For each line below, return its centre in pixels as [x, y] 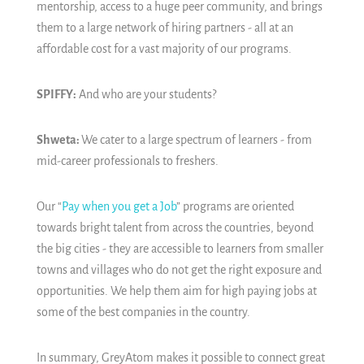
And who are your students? [146, 95]
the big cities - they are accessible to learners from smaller [180, 249]
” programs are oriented [235, 207]
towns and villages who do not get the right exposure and [179, 270]
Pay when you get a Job [119, 207]
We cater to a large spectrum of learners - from [197, 140]
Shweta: [59, 140]
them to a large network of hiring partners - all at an [165, 28]
